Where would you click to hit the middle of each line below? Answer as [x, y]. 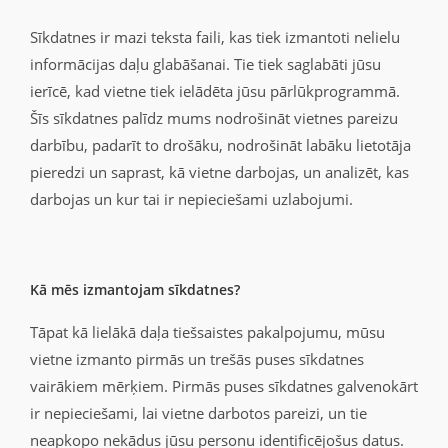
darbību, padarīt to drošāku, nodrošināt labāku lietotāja [220, 145]
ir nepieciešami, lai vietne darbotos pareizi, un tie [198, 413]
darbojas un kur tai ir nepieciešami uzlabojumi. [191, 199]
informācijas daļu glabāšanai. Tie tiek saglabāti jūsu [205, 64]
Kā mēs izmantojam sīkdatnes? [135, 289]
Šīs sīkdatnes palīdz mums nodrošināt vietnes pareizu [214, 118]
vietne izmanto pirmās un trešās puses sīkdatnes [197, 359]
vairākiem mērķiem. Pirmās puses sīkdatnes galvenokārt [224, 386]
